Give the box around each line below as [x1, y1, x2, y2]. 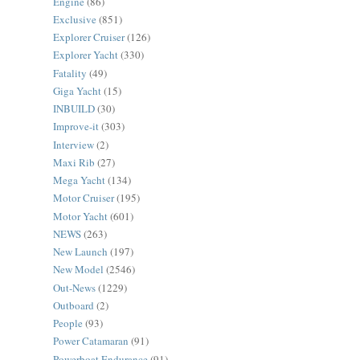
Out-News [53, 280, 96, 295]
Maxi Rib [53, 154, 95, 170]
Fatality [53, 65, 87, 80]
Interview [53, 137, 94, 152]
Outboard [53, 297, 94, 313]
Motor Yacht [53, 208, 108, 223]
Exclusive [53, 11, 96, 27]
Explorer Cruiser [53, 30, 125, 45]
